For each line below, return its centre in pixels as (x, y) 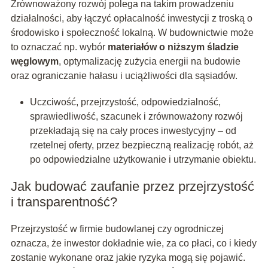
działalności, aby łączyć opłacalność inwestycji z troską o (131, 19)
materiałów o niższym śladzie (173, 47)
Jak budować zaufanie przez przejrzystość (132, 187)
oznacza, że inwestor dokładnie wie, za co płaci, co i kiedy (133, 243)
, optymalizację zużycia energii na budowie (149, 62)
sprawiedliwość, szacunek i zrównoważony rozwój (136, 117)
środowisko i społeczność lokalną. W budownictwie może (132, 33)
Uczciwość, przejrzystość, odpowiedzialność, (125, 102)
